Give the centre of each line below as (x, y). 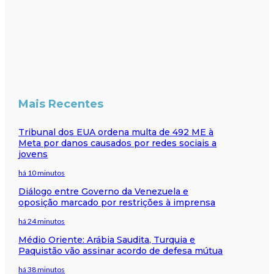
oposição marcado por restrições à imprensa (117, 202)
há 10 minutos (42, 172)
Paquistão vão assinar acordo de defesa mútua (121, 250)
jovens (33, 154)
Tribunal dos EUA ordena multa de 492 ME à (116, 132)
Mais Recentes (61, 104)
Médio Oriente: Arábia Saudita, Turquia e (107, 239)
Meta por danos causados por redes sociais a (118, 143)
